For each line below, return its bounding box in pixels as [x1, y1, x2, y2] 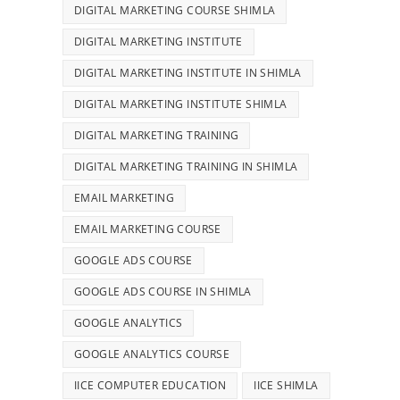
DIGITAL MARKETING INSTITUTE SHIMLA [74, 96, 287, 112]
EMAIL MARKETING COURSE [74, 221, 221, 237]
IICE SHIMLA [254, 377, 319, 393]
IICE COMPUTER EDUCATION [74, 377, 227, 393]
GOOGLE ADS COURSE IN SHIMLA [74, 283, 252, 299]
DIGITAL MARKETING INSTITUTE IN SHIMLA [74, 64, 302, 80]
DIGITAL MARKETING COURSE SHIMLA [74, 2, 276, 18]
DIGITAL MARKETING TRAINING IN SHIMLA [74, 158, 298, 174]
